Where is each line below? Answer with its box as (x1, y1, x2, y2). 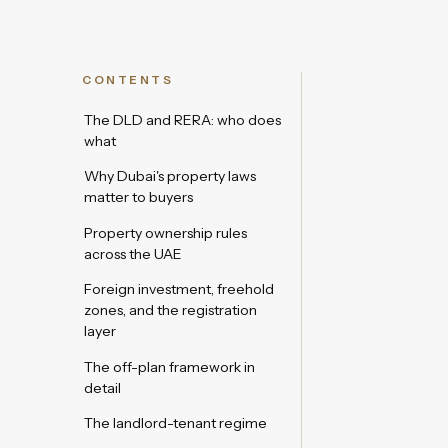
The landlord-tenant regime (84, 413, 267, 432)
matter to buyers (84, 188, 193, 207)
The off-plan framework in (84, 357, 255, 376)
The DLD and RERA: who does (84, 111, 281, 130)
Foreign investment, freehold (84, 280, 274, 299)
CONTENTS (82, 73, 174, 88)
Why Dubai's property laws (84, 167, 256, 186)
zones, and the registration (84, 301, 257, 320)
